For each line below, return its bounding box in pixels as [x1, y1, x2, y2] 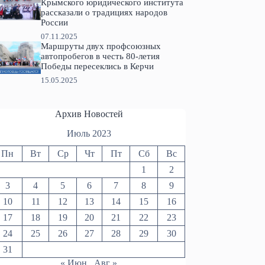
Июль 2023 [66, 128, 111, 138]
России [40, 18, 68, 28]
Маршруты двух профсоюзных [40, 41, 161, 51]
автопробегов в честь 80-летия [40, 51, 160, 62]
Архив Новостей [54, 109, 123, 119]
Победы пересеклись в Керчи [40, 62, 154, 72]
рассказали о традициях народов [40, 8, 167, 18]
